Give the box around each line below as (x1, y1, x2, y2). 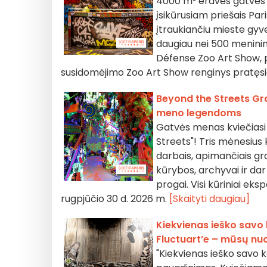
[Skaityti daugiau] (169, 192, 250, 206)
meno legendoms (156, 106, 241, 120)
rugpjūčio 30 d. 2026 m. (61, 192, 169, 206)
